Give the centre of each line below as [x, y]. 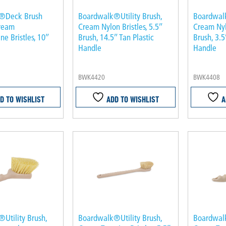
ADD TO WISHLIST [132, 99]
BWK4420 [92, 77]
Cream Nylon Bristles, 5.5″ [120, 27]
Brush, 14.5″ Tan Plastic [116, 37]
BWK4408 [206, 77]
